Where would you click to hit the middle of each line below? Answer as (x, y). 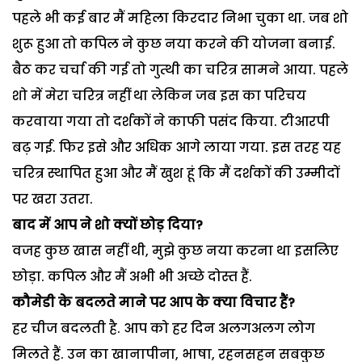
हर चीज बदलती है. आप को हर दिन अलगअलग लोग (164, 328)
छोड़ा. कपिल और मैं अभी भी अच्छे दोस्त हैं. (132, 276)
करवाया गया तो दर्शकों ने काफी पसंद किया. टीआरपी (171, 121)
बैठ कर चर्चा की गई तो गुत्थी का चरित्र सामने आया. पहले (180, 69)
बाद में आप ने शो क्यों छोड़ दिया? (107, 225)
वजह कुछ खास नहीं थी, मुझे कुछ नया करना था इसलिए (175, 250)
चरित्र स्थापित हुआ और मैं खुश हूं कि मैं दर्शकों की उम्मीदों (176, 173)
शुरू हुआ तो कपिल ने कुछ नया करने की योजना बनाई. (174, 44)
